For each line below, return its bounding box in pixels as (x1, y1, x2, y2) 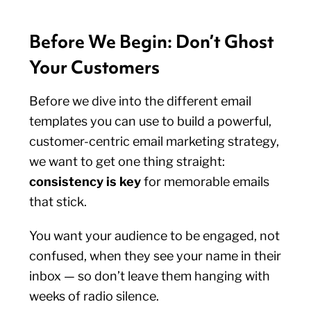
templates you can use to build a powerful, (29, 114, 272, 128)
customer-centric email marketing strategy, (29, 134, 280, 149)
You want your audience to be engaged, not (29, 228, 280, 243)
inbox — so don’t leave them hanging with (29, 269, 271, 283)
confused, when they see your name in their (29, 249, 282, 263)
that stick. (29, 194, 90, 209)
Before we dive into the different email (29, 94, 252, 108)
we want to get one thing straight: (29, 154, 226, 169)
